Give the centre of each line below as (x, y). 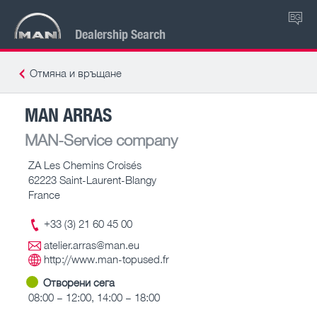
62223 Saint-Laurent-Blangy (92, 179)
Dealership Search (120, 34)
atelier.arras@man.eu (92, 245)
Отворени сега (79, 282)
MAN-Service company (101, 139)
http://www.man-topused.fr (106, 259)
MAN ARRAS (69, 114)
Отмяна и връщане (76, 73)
